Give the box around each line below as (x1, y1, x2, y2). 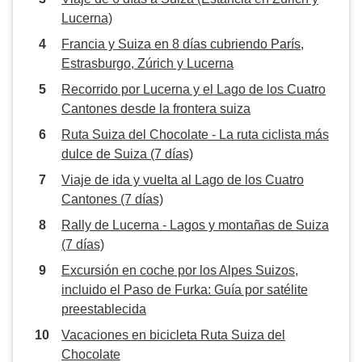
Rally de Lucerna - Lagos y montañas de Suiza (61, 218, 329, 232)
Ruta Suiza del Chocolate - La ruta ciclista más (61, 128, 329, 141)
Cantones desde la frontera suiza (61, 102, 250, 116)
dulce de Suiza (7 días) (61, 147, 193, 161)
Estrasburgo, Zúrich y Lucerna (61, 57, 234, 70)
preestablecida (61, 302, 146, 316)
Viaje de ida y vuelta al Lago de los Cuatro (61, 173, 304, 187)
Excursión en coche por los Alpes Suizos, (61, 263, 298, 277)
